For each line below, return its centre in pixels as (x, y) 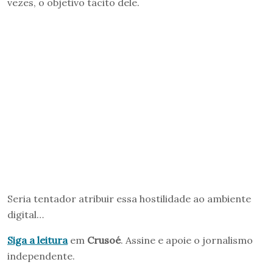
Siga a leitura (37, 240)
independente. (41, 256)
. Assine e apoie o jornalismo (187, 240)
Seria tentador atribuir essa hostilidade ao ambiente (129, 199)
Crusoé (104, 240)
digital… (26, 215)
